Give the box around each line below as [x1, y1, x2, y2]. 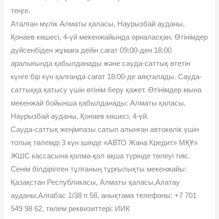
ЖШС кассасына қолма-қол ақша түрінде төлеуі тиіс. [11, 152, 191, 160]
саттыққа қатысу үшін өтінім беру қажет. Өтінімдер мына [11, 86, 202, 94]
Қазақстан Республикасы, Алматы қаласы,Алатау [11, 178, 180, 186]
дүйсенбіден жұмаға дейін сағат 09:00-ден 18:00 [11, 46, 172, 54]
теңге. [11, 6, 31, 15]
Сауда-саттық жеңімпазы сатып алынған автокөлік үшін [11, 125, 199, 133]
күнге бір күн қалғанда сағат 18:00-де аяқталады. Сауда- [11, 72, 202, 81]
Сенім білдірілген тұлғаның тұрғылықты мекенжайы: [11, 165, 187, 173]
